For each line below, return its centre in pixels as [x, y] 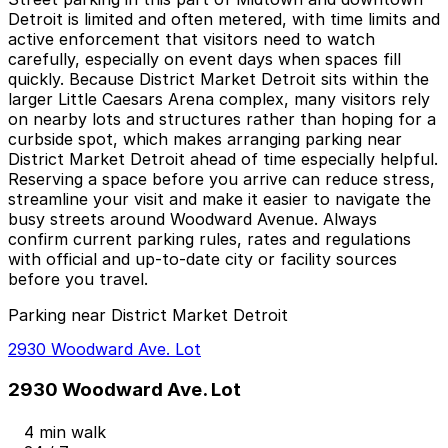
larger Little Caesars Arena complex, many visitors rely [219, 99]
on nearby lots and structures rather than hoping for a [222, 119]
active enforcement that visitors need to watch [191, 39]
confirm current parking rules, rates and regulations [209, 239]
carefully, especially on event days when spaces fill [204, 59]
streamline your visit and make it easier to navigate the [219, 199]
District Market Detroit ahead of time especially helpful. [223, 159]
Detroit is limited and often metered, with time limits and [224, 19]
